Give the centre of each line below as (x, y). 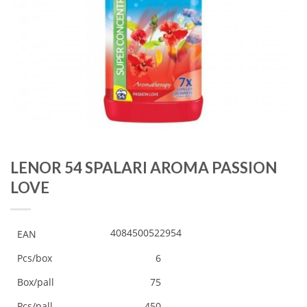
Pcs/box (35, 258)
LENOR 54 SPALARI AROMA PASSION (144, 168)
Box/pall (36, 282)
